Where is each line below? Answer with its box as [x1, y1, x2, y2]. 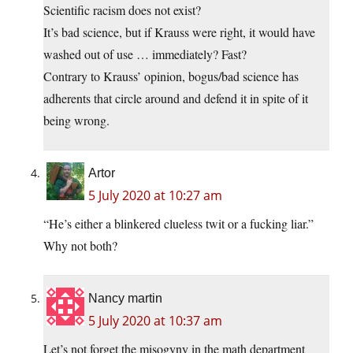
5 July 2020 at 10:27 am [88, 187, 222, 205]
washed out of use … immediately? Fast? [43, 46, 247, 63]
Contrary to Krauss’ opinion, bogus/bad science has [43, 68, 299, 85]
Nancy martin [88, 292, 162, 306]
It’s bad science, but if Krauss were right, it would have [43, 24, 315, 41]
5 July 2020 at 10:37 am [88, 312, 222, 330]
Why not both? [43, 237, 117, 255]
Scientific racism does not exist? [43, 2, 201, 19]
